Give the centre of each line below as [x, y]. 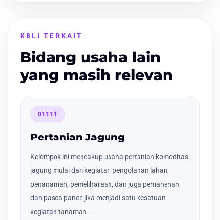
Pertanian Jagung [78, 137]
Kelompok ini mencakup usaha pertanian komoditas [109, 157]
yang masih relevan [96, 75]
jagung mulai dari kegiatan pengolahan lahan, [100, 171]
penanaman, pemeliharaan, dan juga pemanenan [105, 184]
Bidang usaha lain [90, 57]
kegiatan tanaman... [61, 212]
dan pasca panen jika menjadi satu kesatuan [98, 198]
